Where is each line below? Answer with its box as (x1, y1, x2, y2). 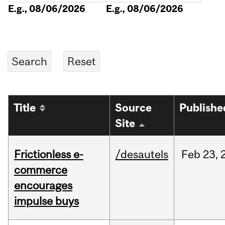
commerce (14, 163, 67, 177)
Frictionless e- (14, 148, 83, 161)
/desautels (115, 148, 168, 161)
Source (115, 101, 152, 115)
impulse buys (14, 194, 79, 208)
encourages (14, 179, 72, 192)
